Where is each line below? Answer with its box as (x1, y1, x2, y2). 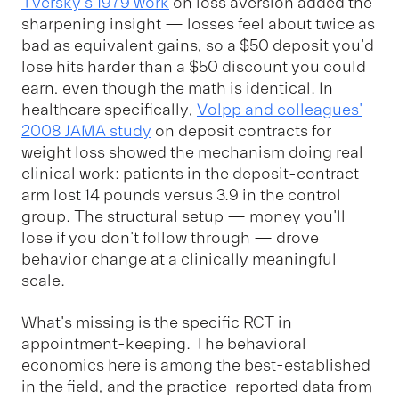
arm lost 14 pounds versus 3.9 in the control (21, 185, 341, 206)
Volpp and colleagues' (197, 100, 362, 120)
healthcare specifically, (21, 100, 193, 120)
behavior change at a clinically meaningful (21, 249, 337, 270)
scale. (21, 271, 65, 291)
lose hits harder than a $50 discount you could (21, 57, 366, 77)
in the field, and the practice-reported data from (21, 376, 372, 396)
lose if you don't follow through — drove (21, 228, 319, 248)
